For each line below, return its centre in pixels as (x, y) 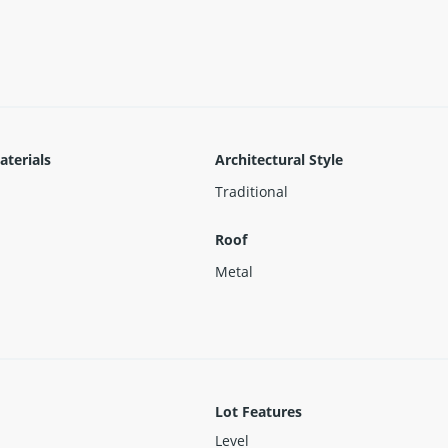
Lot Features (258, 411)
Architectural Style (279, 159)
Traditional (251, 191)
